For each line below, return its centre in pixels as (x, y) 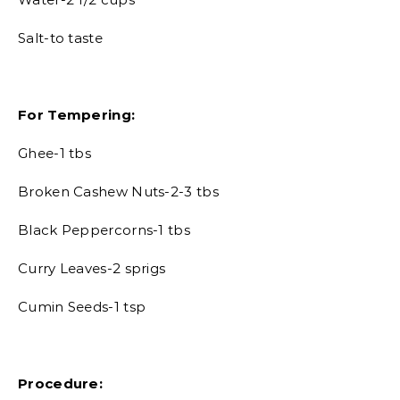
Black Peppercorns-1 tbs (104, 230)
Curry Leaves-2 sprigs (92, 268)
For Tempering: (77, 115)
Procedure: (60, 383)
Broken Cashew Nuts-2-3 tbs (118, 192)
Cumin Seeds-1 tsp (82, 307)
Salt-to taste (60, 38)
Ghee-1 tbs (54, 153)
